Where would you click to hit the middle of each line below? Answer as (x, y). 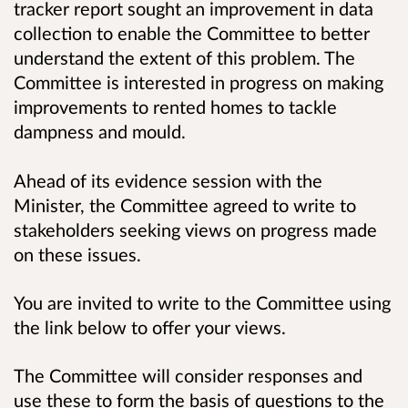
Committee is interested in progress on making (199, 82)
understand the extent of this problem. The (184, 58)
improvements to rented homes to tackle (175, 107)
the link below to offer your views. (150, 326)
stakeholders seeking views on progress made (195, 229)
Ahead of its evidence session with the (168, 180)
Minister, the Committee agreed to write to (185, 204)
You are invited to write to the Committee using (202, 302)
